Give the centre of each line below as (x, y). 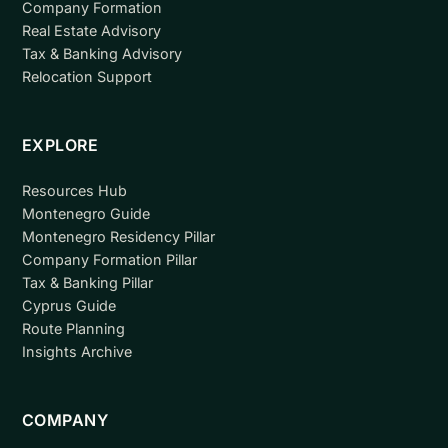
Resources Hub (74, 191)
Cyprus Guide (68, 306)
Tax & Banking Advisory (101, 54)
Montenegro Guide (85, 214)
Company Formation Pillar (109, 260)
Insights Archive (76, 352)
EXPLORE (60, 145)
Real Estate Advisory (91, 31)
